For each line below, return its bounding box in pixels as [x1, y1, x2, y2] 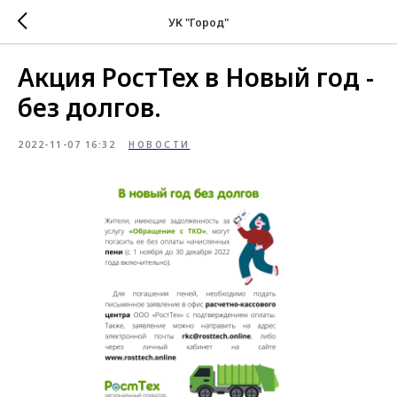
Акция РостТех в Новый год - [18, 60, 374, 94]
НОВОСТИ [128, 138, 191, 151]
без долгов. [18, 90, 161, 124]
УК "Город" [168, 14, 229, 30]
